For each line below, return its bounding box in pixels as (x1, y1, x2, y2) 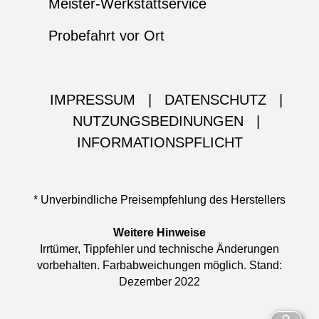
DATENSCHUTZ (164, 92, 266, 108)
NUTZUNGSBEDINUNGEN (72, 113, 244, 130)
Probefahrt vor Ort (48, 28, 164, 44)
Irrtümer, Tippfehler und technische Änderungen (40, 243, 279, 256)
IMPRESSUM (49, 92, 135, 108)
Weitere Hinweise (113, 226, 206, 239)
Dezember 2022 (119, 276, 200, 288)
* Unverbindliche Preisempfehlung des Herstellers (33, 194, 286, 206)
